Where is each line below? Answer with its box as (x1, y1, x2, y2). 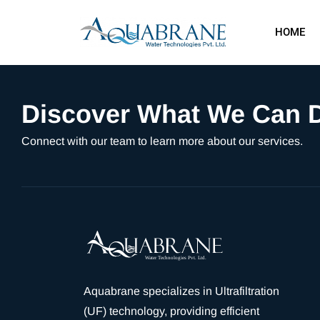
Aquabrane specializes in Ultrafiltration (84, 285, 279, 297)
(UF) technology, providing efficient (84, 305, 259, 317)
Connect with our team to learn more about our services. (21, 135, 303, 147)
